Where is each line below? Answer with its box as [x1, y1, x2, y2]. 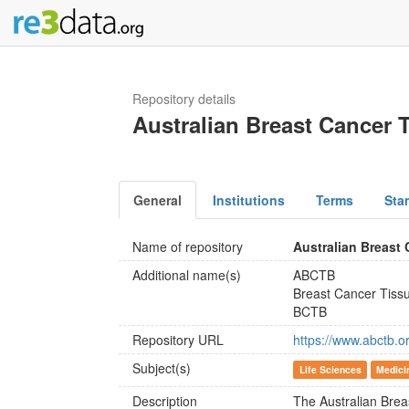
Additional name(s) [132, 266, 241, 284]
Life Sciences [299, 362, 362, 376]
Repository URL [132, 330, 224, 349]
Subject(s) [132, 359, 191, 377]
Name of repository [132, 237, 243, 256]
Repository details [132, 89, 236, 108]
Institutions [213, 191, 285, 209]
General [133, 191, 182, 209]
